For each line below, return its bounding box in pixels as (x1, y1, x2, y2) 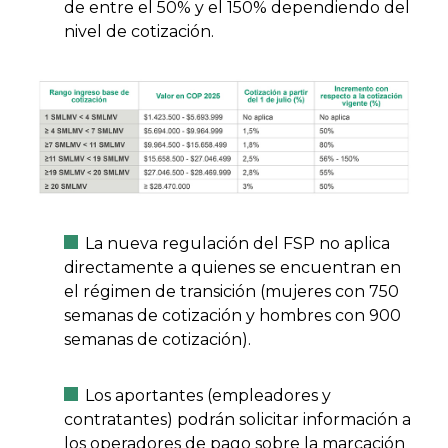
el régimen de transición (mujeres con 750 (64, 281, 399, 301)
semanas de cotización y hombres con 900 (64, 305, 401, 325)
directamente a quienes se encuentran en (64, 257, 401, 277)
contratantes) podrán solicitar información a (64, 409, 411, 429)
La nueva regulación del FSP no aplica (85, 233, 390, 253)
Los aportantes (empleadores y (85, 385, 331, 405)
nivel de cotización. (64, 22, 214, 42)
